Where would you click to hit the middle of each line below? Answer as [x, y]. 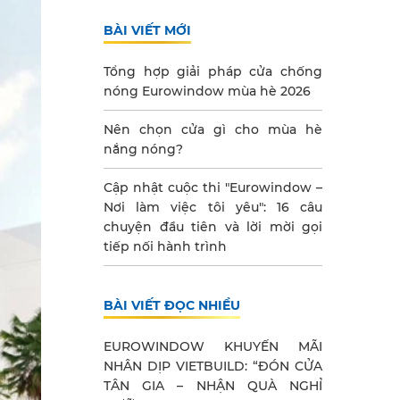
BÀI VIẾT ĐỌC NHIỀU [172, 305]
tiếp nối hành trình [165, 246]
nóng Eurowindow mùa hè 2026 [207, 91]
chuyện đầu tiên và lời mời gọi [213, 227]
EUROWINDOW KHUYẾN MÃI [213, 346]
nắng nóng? [143, 149]
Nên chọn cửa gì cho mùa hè [213, 129]
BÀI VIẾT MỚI [147, 30]
